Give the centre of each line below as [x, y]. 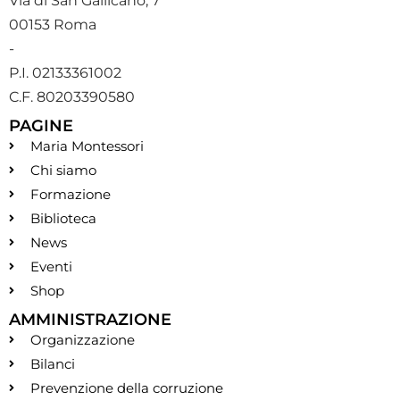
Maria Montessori [87, 146]
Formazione [71, 195]
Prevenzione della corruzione [127, 388]
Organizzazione [83, 340]
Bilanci [53, 364]
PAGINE [41, 126]
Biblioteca [63, 219]
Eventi [51, 267]
